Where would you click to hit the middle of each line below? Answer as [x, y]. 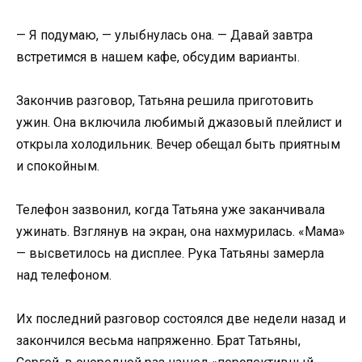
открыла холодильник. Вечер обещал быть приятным [178, 144]
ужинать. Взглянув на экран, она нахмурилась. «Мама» [181, 231]
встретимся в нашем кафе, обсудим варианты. [158, 57]
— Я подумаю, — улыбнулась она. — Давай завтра [164, 35]
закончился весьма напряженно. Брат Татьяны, [158, 341]
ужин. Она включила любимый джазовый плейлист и [179, 122]
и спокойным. [58, 166]
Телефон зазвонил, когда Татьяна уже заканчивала [170, 209]
